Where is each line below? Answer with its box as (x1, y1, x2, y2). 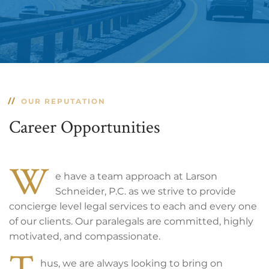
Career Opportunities (9, 115, 160, 138)
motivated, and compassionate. (9, 231, 160, 242)
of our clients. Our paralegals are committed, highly (9, 216, 253, 227)
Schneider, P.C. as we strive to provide (55, 186, 236, 197)
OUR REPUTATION (21, 97, 106, 106)
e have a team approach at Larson (55, 171, 217, 182)
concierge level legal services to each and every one (9, 201, 257, 212)
